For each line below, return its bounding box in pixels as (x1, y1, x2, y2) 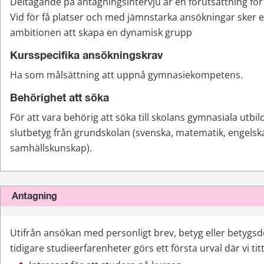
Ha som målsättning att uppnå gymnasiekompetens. (10, 68, 243, 82)
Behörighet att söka (10, 93, 109, 104)
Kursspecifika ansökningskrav (10, 51, 163, 62)
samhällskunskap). (10, 141, 92, 155)
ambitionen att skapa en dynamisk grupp (10, 26, 192, 39)
